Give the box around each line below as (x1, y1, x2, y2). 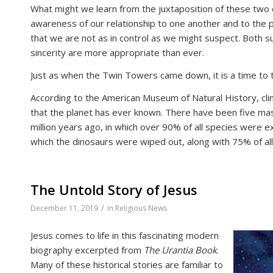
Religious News (115, 202, 167, 213)
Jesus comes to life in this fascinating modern (30, 229, 219, 242)
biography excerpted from (30, 244, 144, 257)
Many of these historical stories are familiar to (30, 258, 223, 271)
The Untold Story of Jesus (30, 180, 197, 199)
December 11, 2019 (30, 202, 98, 213)
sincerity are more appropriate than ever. (30, 46, 204, 59)
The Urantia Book (144, 244, 217, 257)
